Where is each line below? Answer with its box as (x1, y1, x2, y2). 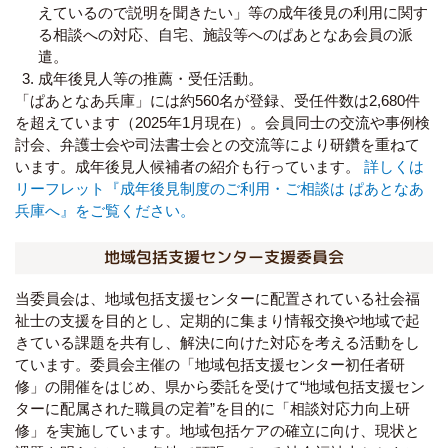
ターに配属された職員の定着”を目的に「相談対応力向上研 (15, 400, 410, 418)
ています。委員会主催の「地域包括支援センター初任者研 (15, 356, 405, 374)
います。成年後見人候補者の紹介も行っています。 (15, 157, 364, 175)
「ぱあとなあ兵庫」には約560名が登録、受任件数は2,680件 (15, 91, 420, 109)
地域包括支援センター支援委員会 (103, 245, 345, 269)
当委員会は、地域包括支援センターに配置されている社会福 (15, 290, 420, 308)
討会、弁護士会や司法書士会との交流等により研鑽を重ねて (15, 135, 420, 153)
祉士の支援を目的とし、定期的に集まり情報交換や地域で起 (15, 312, 420, 330)
